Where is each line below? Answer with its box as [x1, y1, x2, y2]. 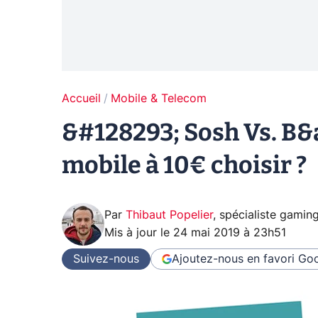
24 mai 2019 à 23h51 [173, 227, 286, 238]
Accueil [62, 93, 101, 104]
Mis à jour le [104, 227, 173, 238]
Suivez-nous [73, 253, 139, 265]
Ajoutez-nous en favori [172, 253, 295, 265]
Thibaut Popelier [126, 209, 213, 221]
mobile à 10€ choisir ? [62, 150, 307, 180]
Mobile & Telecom [111, 93, 207, 104]
